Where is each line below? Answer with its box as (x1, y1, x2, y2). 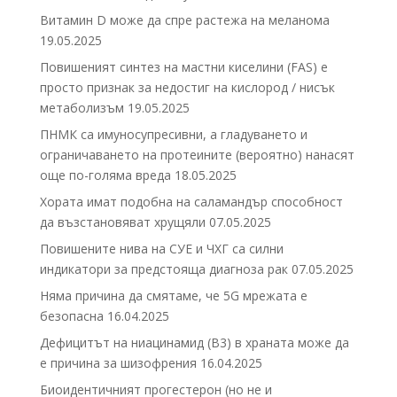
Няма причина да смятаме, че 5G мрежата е (39, 287, 307, 305)
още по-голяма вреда (39, 167, 171, 184)
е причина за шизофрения (39, 354, 197, 372)
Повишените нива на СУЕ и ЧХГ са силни (39, 240, 284, 258)
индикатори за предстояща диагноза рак (39, 261, 288, 278)
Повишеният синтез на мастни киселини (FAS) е (39, 58, 328, 76)
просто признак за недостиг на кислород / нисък (39, 79, 335, 97)
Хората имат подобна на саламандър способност (39, 193, 343, 211)
